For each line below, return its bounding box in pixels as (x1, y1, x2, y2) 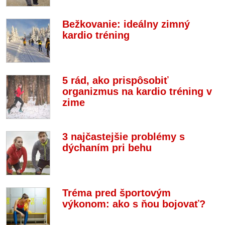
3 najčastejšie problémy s (62, 131, 185, 142)
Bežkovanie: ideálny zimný (62, 19, 190, 30)
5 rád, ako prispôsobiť (62, 75, 169, 86)
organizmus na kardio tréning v (62, 86, 212, 97)
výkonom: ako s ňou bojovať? (62, 198, 205, 209)
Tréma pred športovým (62, 187, 171, 198)
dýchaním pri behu (62, 142, 152, 153)
